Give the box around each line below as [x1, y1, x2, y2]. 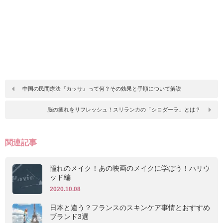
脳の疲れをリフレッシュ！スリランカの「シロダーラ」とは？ [47, 106, 201, 112]
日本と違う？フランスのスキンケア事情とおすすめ [50, 203, 210, 212]
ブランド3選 [50, 212, 89, 221]
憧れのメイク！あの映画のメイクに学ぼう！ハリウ [50, 164, 210, 172]
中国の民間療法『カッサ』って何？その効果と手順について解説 [22, 85, 181, 92]
